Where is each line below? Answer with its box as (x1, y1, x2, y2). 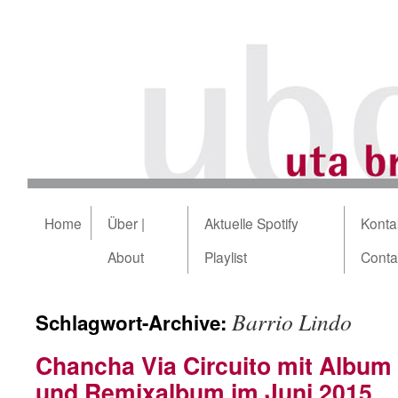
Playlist (204, 247, 247, 267)
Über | (107, 213, 145, 233)
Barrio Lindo (232, 306, 352, 337)
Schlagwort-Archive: (36, 308, 232, 337)
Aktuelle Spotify (204, 213, 298, 233)
